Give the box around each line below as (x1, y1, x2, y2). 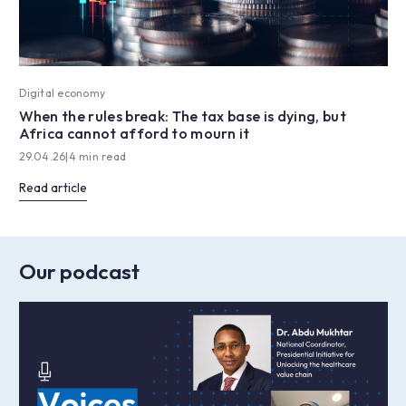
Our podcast (18, 258, 140, 285)
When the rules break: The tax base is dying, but (18, 107, 346, 126)
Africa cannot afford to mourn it (18, 124, 250, 143)
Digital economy (18, 86, 106, 101)
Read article (18, 179, 87, 197)
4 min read (68, 150, 127, 164)
